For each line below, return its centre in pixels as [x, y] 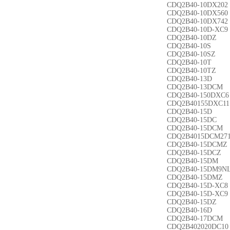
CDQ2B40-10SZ [191, 54]
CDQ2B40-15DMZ [195, 177]
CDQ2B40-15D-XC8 [197, 186]
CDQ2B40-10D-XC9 [197, 30]
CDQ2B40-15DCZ [194, 153]
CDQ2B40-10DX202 [197, 5]
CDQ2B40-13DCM [195, 87]
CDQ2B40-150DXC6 [198, 95]
